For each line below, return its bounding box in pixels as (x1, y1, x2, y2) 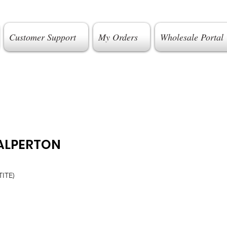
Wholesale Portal (160, 31, 223, 43)
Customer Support (9, 31, 76, 43)
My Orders (98, 31, 138, 43)
